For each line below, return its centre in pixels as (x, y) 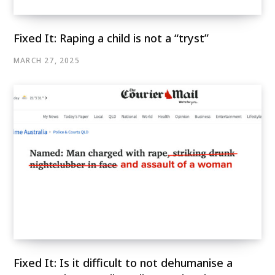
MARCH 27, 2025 (47, 60)
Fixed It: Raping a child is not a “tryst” (111, 38)
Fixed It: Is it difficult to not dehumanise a (123, 263)
